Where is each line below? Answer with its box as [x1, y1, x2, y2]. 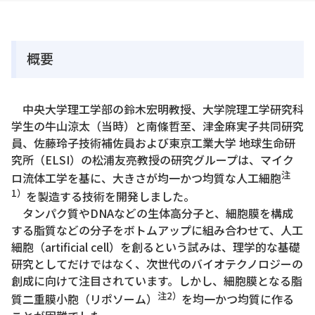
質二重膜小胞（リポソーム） [11, 290, 157, 308]
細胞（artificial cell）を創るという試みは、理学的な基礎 [11, 238, 300, 256]
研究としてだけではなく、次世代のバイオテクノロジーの [11, 255, 303, 273]
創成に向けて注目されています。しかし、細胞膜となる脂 [11, 272, 302, 290]
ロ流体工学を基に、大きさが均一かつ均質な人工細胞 [11, 169, 281, 186]
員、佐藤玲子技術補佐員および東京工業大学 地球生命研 [11, 134, 295, 151]
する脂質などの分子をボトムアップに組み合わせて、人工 [11, 221, 303, 239]
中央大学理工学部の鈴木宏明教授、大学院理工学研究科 [11, 100, 304, 117]
